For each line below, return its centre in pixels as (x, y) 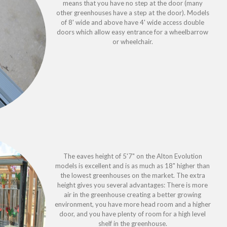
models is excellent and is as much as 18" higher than (133, 165)
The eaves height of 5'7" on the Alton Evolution (133, 156)
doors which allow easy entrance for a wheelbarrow (133, 32)
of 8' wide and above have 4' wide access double (133, 22)
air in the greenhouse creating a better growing (133, 194)
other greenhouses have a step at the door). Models (133, 12)
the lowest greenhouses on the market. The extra (133, 175)
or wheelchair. (133, 41)
